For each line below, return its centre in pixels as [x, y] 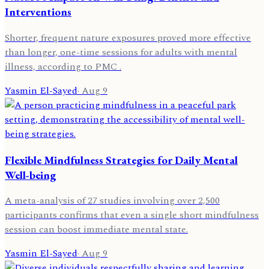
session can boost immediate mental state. [96, 230]
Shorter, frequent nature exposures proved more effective [128, 38]
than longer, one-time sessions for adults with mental [121, 52]
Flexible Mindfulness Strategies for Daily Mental [121, 160]
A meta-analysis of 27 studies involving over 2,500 [112, 201]
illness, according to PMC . [63, 66]
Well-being [31, 175]
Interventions [38, 12]
